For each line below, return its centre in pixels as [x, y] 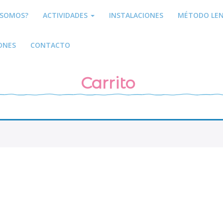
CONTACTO [51, 45]
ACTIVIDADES [66, 15]
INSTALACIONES [136, 15]
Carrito [108, 83]
